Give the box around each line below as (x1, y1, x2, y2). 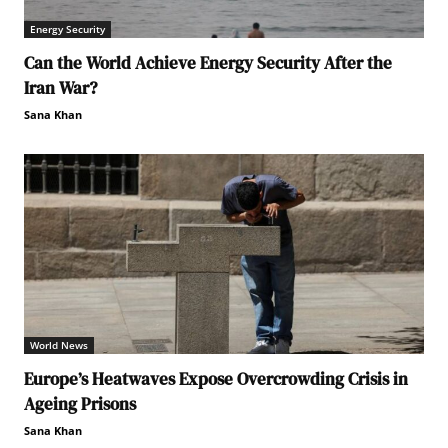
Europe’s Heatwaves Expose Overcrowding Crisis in (24, 366, 408, 391)
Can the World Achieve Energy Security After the (24, 50, 392, 75)
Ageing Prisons (24, 391, 136, 416)
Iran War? (24, 75, 97, 100)
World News (30, 337, 88, 352)
